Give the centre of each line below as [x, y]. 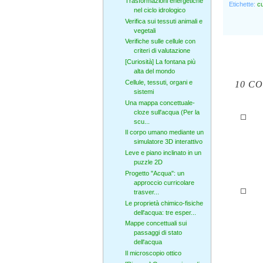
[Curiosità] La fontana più [160, 62]
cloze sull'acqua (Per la [166, 112]
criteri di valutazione [162, 51]
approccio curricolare [164, 182]
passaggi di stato [158, 233]
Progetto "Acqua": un [154, 173]
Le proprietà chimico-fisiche [164, 203]
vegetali [144, 30]
